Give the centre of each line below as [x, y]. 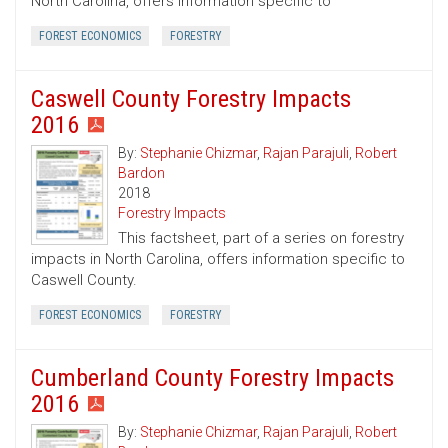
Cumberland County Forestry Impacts [212, 378]
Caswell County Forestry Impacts [191, 99]
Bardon [141, 173]
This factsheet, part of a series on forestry [261, 238]
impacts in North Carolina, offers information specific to [218, 259]
